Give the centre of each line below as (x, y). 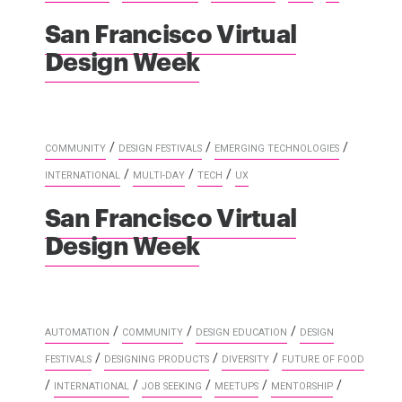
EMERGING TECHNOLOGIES (277, 148)
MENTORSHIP (302, 386)
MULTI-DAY (159, 175)
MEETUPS (236, 386)
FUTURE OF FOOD (323, 359)
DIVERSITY (245, 359)
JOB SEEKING (172, 386)
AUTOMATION (77, 332)
